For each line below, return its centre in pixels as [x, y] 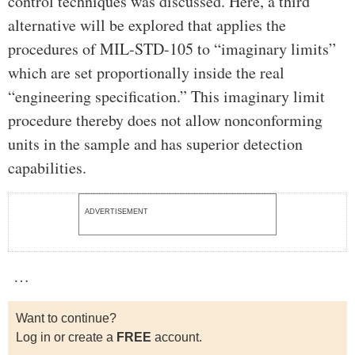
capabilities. [47, 167]
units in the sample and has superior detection [155, 143]
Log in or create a [66, 337]
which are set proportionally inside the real [146, 72]
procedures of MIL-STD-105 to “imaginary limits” [172, 48]
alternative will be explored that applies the [147, 25]
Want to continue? [66, 318]
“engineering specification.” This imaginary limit [166, 96]
